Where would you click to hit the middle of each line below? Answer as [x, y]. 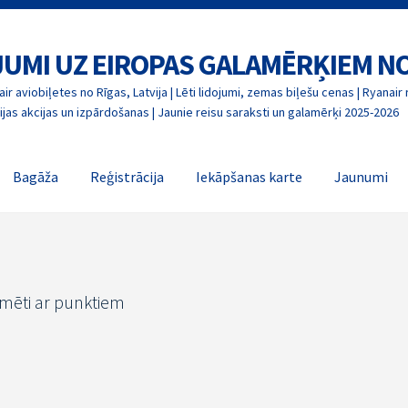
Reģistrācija [127, 177]
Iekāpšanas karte [250, 177]
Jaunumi [362, 177]
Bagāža [36, 177]
